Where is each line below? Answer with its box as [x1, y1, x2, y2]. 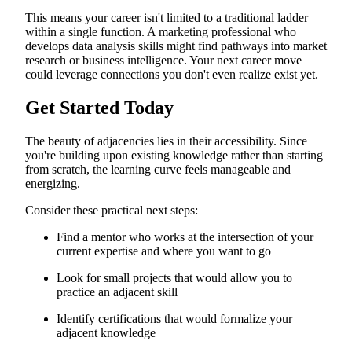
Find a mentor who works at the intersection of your [57, 229, 313, 244]
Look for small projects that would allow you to [57, 270, 292, 284]
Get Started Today [25, 97, 174, 118]
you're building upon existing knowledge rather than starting [25, 148, 323, 162]
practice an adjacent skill [57, 284, 178, 299]
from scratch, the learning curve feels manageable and [25, 162, 291, 176]
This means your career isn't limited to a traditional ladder [25, 11, 308, 25]
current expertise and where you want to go [57, 244, 271, 258]
